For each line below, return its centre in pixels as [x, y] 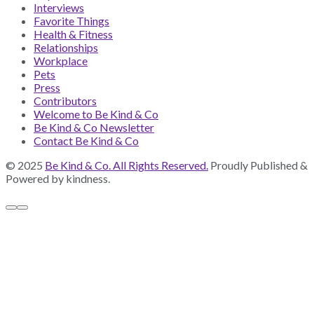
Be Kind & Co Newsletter [94, 128]
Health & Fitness [73, 34]
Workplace [61, 61]
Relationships [66, 48]
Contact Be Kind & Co [86, 141]
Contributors [65, 101]
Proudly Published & [258, 165]
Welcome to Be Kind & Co [96, 114]
